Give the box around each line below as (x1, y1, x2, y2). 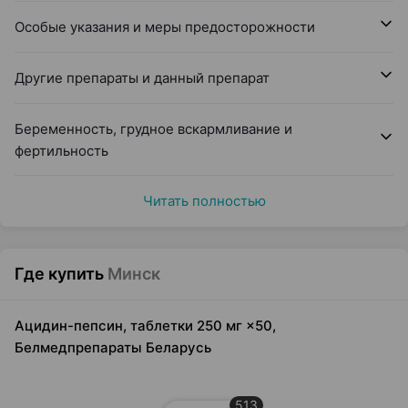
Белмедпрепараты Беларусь (15, 339, 211, 356)
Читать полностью (142, 192, 266, 209)
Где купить (15, 264, 104, 283)
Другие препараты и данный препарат (15, 69, 270, 87)
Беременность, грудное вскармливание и (15, 120, 292, 138)
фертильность (15, 142, 108, 159)
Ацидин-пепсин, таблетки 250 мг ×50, (15, 317, 276, 334)
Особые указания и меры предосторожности (15, 18, 315, 36)
